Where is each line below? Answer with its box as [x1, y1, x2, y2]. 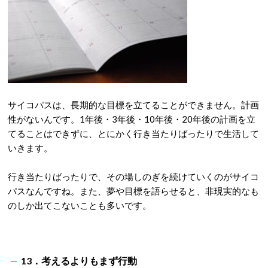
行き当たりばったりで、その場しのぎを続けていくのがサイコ [8, 171, 259, 182]
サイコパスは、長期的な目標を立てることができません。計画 [8, 99, 259, 110]
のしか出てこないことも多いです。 [8, 200, 151, 211]
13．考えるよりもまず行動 [21, 255, 137, 266]
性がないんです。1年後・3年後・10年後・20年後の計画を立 [8, 114, 255, 124]
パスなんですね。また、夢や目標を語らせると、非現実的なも [8, 185, 259, 196]
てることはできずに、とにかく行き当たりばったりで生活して [8, 128, 259, 139]
